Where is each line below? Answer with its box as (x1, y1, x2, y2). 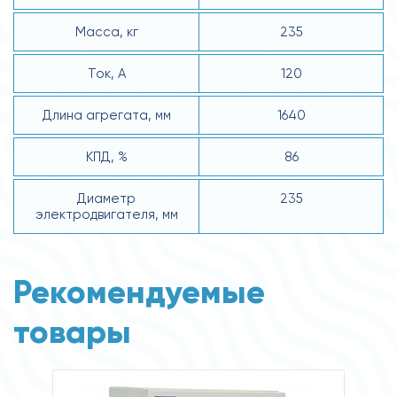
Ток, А (87, 65, 126, 82)
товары (13, 311, 131, 352)
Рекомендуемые (13, 271, 265, 312)
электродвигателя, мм (35, 206, 178, 222)
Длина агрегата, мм (42, 106, 171, 123)
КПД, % (85, 148, 128, 165)
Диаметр (77, 190, 136, 206)
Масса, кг (74, 23, 138, 40)
